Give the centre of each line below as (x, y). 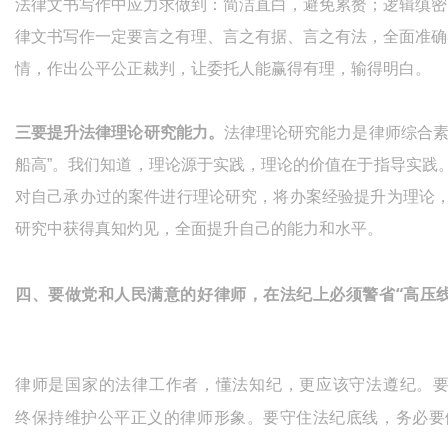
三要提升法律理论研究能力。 (119, 133)
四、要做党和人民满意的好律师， (139, 294)
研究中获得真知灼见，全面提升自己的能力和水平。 (199, 229)
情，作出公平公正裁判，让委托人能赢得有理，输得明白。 (223, 69)
